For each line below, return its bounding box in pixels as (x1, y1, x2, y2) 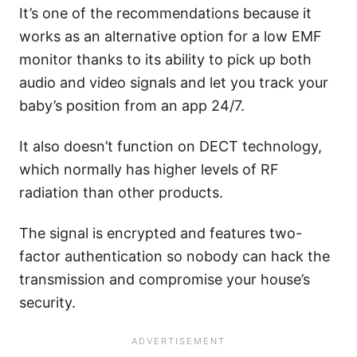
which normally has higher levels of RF (19, 161, 279, 178)
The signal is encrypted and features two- (19, 225, 302, 242)
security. (19, 294, 76, 312)
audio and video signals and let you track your (19, 74, 328, 92)
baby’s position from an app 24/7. (19, 97, 245, 115)
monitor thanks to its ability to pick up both (19, 51, 312, 69)
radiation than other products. (19, 184, 223, 202)
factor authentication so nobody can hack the (19, 248, 330, 265)
